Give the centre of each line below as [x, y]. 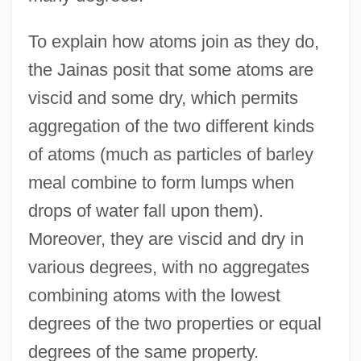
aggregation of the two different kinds [171, 126]
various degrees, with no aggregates [168, 267]
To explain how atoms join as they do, [173, 41]
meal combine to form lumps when [161, 182]
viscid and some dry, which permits [163, 98]
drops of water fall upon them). [145, 210]
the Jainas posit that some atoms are [170, 69]
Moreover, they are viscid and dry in [166, 239]
